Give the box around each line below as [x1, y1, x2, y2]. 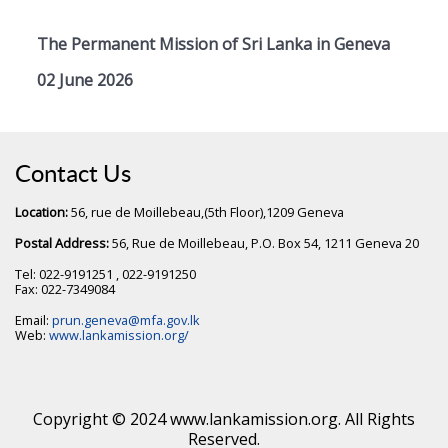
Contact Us [15, 159, 131, 187]
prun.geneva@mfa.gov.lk [52, 310, 200, 329]
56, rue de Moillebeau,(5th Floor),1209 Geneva [68, 202, 344, 221]
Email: [15, 310, 52, 329]
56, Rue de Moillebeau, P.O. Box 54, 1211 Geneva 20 [112, 233, 419, 252]
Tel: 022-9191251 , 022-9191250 [15, 264, 196, 283]
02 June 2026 [37, 68, 133, 91]
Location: [15, 202, 68, 221]
